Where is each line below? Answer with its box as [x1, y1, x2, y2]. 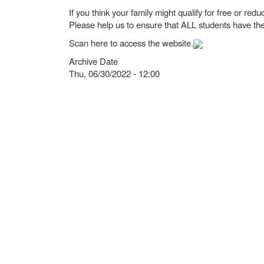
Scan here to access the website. [69, 37, 193, 49]
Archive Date [69, 55, 118, 68]
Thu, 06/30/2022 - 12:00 [69, 67, 160, 80]
